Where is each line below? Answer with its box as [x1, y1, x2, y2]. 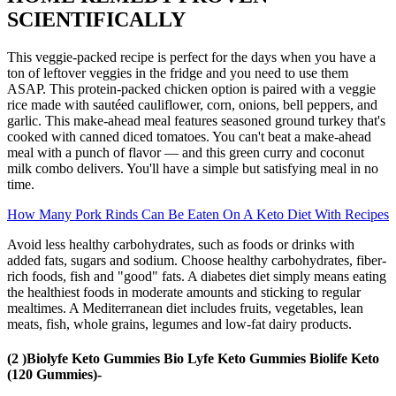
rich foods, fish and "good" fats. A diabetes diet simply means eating [7, 268, 386, 284]
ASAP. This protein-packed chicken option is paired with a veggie [7, 80, 376, 96]
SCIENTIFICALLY [7, 7, 186, 31]
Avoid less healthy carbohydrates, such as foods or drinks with [7, 236, 354, 252]
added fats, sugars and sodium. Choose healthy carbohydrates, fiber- [7, 252, 386, 268]
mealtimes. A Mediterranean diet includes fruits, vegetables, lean [7, 300, 363, 316]
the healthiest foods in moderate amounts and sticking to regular [7, 284, 361, 300]
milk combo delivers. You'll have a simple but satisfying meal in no [7, 160, 378, 176]
